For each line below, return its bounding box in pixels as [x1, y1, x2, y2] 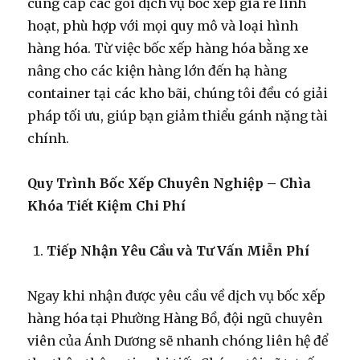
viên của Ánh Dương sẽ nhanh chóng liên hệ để [27, 333, 329, 350]
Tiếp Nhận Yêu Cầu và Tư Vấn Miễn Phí [47, 243, 310, 260]
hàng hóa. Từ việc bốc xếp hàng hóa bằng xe [27, 40, 309, 57]
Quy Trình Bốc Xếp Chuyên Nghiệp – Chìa [27, 175, 312, 192]
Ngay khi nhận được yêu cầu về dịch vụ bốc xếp [27, 288, 326, 305]
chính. [27, 130, 70, 147]
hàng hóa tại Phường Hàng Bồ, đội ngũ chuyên [27, 310, 323, 327]
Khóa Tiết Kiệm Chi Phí [27, 198, 186, 215]
